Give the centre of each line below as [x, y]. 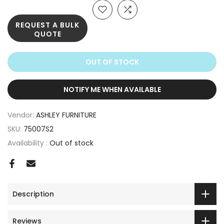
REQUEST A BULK [47, 25]
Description [33, 194]
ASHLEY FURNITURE [66, 115]
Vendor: [22, 115]
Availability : [28, 143]
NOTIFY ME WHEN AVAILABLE [112, 90]
